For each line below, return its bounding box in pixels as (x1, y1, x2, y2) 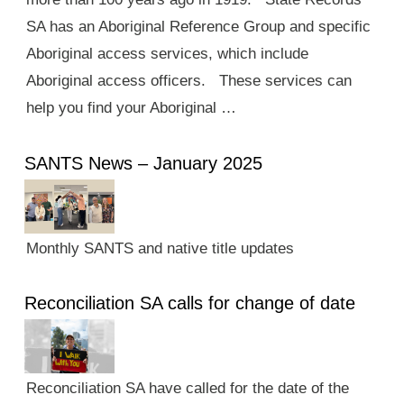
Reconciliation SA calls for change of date (23, 293, 355, 314)
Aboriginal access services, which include (25, 45, 308, 63)
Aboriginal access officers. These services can (25, 72, 352, 90)
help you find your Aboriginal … (25, 99, 236, 117)
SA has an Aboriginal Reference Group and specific (25, 18, 371, 36)
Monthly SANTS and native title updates (25, 239, 294, 257)
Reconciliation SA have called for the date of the (25, 380, 349, 398)
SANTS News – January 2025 (23, 152, 262, 173)
